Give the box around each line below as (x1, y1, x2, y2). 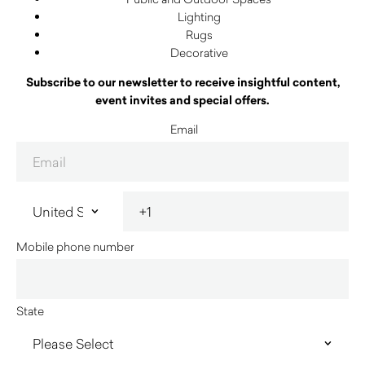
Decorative (169, 45, 228, 61)
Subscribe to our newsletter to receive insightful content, (25, 74, 340, 91)
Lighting (177, 9, 221, 25)
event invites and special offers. (95, 92, 270, 109)
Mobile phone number (16, 239, 134, 255)
